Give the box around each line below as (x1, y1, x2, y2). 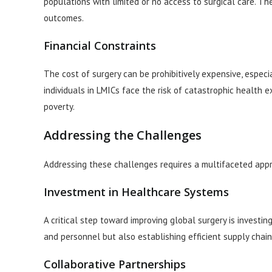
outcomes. (44, 12, 84, 24)
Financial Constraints (44, 38, 156, 53)
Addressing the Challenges (44, 127, 202, 144)
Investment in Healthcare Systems (44, 185, 229, 200)
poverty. (44, 101, 75, 113)
